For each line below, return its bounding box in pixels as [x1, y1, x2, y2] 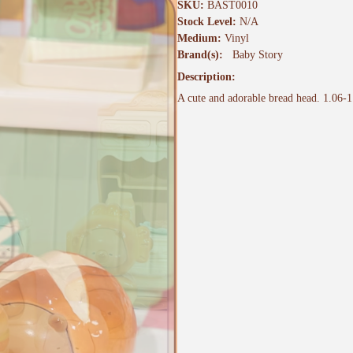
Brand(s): [177, 49, 226, 61]
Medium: [177, 32, 225, 45]
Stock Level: [177, 16, 240, 28]
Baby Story [232, 49, 284, 61]
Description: [177, 71, 239, 84]
